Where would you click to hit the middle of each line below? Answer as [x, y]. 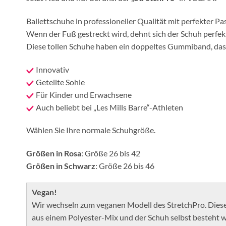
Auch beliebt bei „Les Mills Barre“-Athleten [109, 107]
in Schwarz [76, 166]
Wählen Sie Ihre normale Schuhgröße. [91, 130]
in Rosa [69, 153]
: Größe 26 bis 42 [111, 153]
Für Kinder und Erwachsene [84, 94]
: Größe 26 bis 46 [125, 166]
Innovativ [52, 69]
